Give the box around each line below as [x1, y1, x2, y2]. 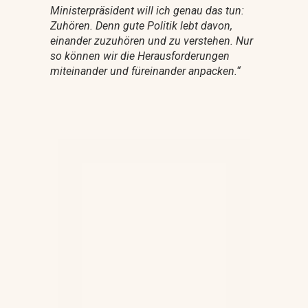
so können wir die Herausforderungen [49, 49, 230, 63]
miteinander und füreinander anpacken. [49, 64, 236, 78]
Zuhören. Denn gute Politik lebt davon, [49, 19, 232, 32]
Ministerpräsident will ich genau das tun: [49, 3, 244, 17]
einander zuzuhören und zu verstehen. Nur [49, 34, 253, 47]
